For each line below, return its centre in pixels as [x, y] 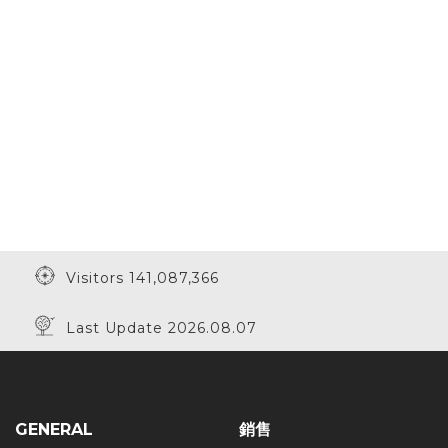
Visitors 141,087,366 [137, 278]
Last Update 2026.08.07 [156, 328]
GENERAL [54, 429]
